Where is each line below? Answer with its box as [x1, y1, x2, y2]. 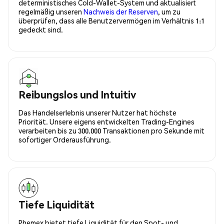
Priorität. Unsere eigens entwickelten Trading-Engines [18, 116, 194, 126]
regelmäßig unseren [18, 6, 83, 16]
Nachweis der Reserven [83, 6, 158, 16]
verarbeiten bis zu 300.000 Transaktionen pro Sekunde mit [18, 125, 204, 135]
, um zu [158, 6, 180, 16]
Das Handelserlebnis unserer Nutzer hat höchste [18, 107, 176, 117]
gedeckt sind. [18, 24, 63, 34]
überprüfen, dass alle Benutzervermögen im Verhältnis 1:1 [18, 15, 204, 25]
